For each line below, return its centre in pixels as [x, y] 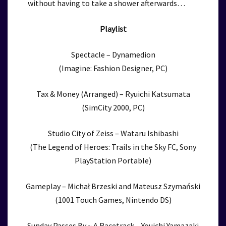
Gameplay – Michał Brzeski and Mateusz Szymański [113, 186]
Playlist [113, 29]
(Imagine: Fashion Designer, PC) [113, 68]
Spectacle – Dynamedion [113, 54]
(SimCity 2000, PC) [113, 107]
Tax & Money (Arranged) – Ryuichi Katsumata [113, 94]
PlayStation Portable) [113, 160]
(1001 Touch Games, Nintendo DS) [113, 200]
